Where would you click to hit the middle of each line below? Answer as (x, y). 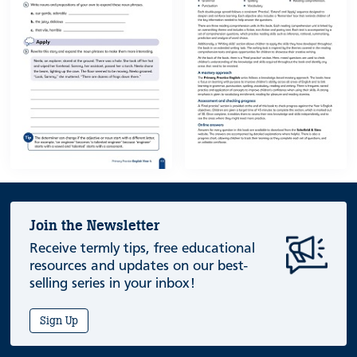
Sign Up (59, 321)
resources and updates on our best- (139, 267)
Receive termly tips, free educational (143, 249)
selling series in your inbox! (113, 284)
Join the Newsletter (95, 226)
